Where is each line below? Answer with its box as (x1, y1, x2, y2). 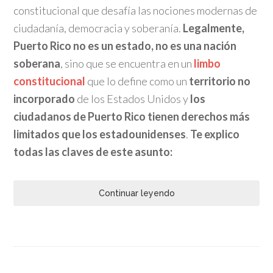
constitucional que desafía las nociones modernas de (13, 4, 258, 17)
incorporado (13, 92, 76, 105)
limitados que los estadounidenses (13, 127, 186, 141)
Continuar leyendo (98, 188, 175, 198)
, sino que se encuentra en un (60, 57, 194, 70)
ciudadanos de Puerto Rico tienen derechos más (13, 110, 250, 123)
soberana (13, 57, 61, 70)
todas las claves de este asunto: (13, 145, 173, 158)
